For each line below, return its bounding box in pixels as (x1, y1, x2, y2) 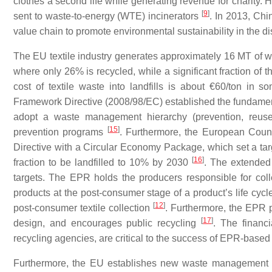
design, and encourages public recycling (13, 218, 202, 228)
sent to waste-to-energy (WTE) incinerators (13, 11, 202, 21)
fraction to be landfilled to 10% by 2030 (13, 157, 192, 168)
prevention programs (13, 127, 107, 137)
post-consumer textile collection (13, 203, 154, 213)
